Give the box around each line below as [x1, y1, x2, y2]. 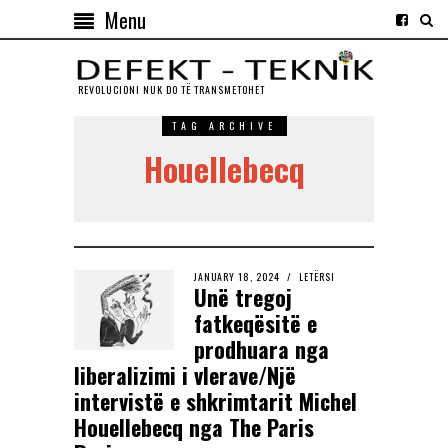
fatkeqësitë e [194, 307, 317, 340]
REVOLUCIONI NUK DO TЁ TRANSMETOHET [77, 82, 265, 98]
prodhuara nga [194, 333, 329, 366]
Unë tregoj [194, 281, 292, 314]
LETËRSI [299, 269, 335, 285]
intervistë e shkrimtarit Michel [74, 385, 357, 418]
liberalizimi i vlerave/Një [74, 359, 296, 392]
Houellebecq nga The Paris [74, 411, 314, 444]
